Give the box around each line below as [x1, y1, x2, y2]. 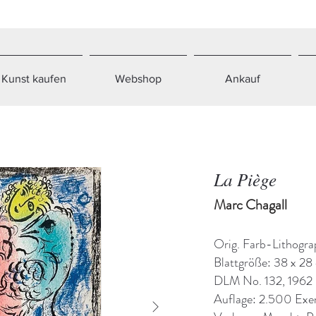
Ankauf [225, 73, 260, 85]
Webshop [115, 73, 162, 85]
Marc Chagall [214, 194, 287, 215]
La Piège [214, 167, 276, 192]
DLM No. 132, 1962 [214, 272, 312, 291]
